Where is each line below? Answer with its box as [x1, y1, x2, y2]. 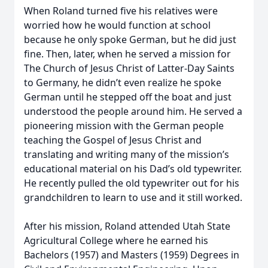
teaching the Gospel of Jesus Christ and [24, 133, 202, 147]
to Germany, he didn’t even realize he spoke [24, 76, 221, 89]
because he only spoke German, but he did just [24, 33, 236, 46]
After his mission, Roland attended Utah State [24, 220, 230, 233]
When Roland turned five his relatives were [24, 4, 218, 17]
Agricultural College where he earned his [24, 234, 208, 247]
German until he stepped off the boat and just [24, 90, 232, 103]
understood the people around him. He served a [24, 105, 242, 118]
